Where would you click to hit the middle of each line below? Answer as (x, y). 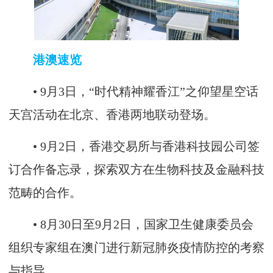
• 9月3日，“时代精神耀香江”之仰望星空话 (133, 91)
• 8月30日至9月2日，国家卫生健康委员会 (131, 224)
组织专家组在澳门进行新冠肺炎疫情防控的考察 (136, 247)
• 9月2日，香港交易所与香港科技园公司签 (134, 146)
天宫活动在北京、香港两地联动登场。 (112, 115)
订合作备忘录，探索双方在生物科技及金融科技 (136, 169)
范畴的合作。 (45, 193)
